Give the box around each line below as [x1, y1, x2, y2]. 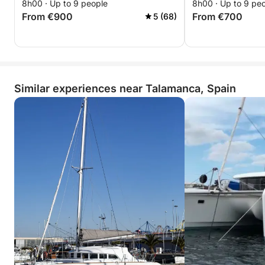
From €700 [192, 11, 243, 22]
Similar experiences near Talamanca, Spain [14, 82, 236, 95]
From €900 [22, 11, 73, 22]
